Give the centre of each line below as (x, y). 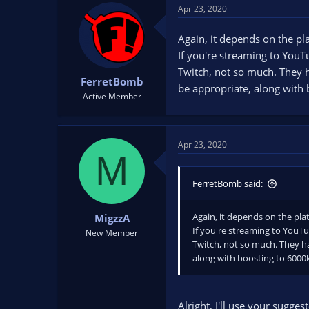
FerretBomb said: (228, 183)
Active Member (112, 96)
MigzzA (112, 218)
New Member (112, 232)
